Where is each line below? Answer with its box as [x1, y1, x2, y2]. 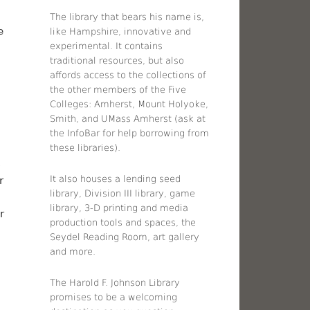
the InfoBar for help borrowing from [50, 127, 210, 138]
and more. [50, 246, 96, 257]
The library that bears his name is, [50, 11, 205, 22]
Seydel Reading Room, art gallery [50, 231, 200, 242]
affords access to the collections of [50, 69, 207, 80]
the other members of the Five [50, 84, 187, 95]
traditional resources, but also [50, 55, 185, 66]
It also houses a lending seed [50, 173, 181, 184]
